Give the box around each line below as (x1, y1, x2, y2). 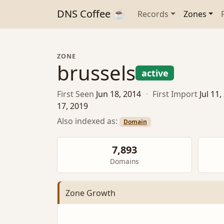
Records (137, 8, 168, 19)
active (141, 67, 168, 79)
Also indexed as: (57, 115, 119, 126)
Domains (110, 156, 139, 166)
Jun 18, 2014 (96, 88, 141, 100)
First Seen (57, 88, 94, 100)
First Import (152, 88, 198, 100)
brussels (57, 59, 135, 86)
